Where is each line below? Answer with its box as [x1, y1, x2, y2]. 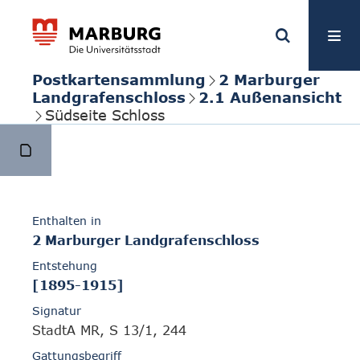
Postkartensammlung [32, 71, 206, 88]
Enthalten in [32, 214, 101, 228]
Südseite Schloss [45, 106, 165, 124]
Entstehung [32, 259, 97, 273]
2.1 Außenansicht [198, 88, 342, 106]
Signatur [32, 304, 81, 318]
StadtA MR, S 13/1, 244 [32, 323, 186, 338]
